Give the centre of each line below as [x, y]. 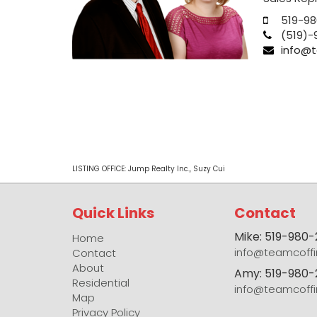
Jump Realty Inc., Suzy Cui [177, 168]
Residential [101, 283]
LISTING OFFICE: [100, 168]
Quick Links [113, 213]
